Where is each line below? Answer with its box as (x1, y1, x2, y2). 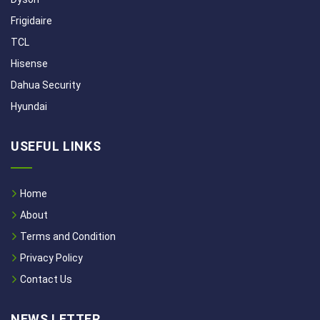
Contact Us (18, 274, 72, 285)
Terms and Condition (18, 231, 116, 242)
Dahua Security (11, 79, 81, 91)
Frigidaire (11, 15, 52, 26)
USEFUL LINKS (11, 139, 101, 154)
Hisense (11, 58, 48, 69)
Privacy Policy (18, 252, 83, 264)
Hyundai (11, 101, 47, 112)
